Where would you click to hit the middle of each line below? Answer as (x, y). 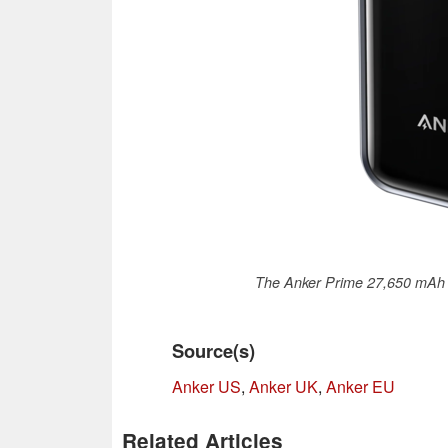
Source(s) (213, 350)
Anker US (206, 386)
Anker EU (360, 386)
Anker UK (283, 386)
